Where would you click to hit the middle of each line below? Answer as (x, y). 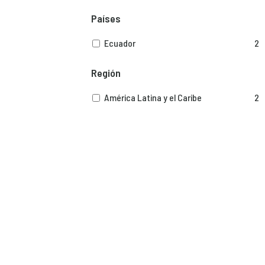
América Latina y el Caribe (153, 97)
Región (106, 72)
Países (106, 18)
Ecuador (120, 43)
